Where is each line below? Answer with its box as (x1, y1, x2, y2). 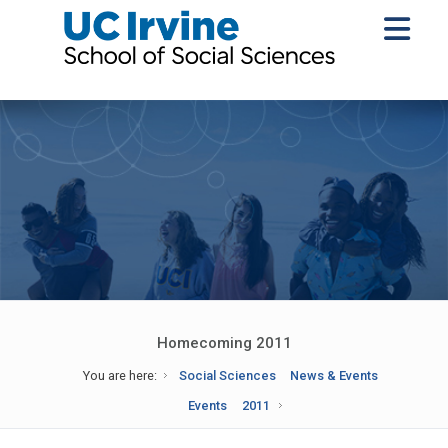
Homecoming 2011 (156, 334, 292, 352)
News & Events (290, 368, 379, 383)
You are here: (82, 368, 157, 383)
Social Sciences (178, 368, 277, 383)
